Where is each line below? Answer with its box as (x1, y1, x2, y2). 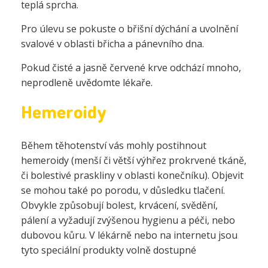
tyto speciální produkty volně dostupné (21, 243, 196, 257)
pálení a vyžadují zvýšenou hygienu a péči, (21, 214, 212, 227)
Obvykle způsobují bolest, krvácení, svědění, (21, 199, 218, 212)
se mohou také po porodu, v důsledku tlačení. (21, 184, 225, 197)
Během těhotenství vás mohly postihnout (21, 139, 206, 152)
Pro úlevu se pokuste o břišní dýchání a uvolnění (21, 22, 238, 35)
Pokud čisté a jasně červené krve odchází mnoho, (21, 61, 241, 74)
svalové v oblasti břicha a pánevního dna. (21, 37, 204, 50)
